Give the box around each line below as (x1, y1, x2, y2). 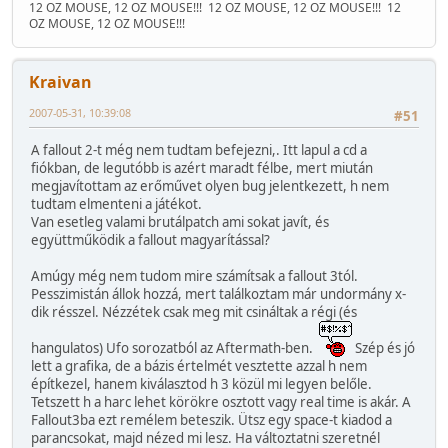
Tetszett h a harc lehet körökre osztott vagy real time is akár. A (31, 393, 411, 412)
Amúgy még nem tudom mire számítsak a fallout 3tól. (31, 267, 358, 286)
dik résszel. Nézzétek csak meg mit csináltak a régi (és (31, 303, 357, 322)
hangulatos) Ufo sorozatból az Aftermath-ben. (31, 339, 319, 358)
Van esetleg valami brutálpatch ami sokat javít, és (31, 213, 329, 232)
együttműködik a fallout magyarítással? (31, 231, 270, 250)
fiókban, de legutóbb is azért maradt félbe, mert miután (31, 159, 373, 178)
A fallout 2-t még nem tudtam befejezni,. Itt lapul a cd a (31, 141, 367, 160)
